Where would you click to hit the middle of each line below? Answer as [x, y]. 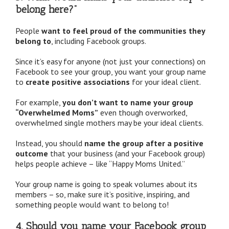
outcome [32, 153]
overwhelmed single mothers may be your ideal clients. [109, 122]
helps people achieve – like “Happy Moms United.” [100, 163]
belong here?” [46, 9]
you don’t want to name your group [128, 102]
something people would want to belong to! [92, 204]
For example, [39, 102]
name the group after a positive [144, 143]
